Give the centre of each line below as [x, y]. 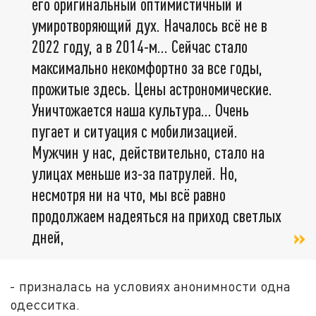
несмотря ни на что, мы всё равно [129, 194]
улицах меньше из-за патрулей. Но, [135, 173]
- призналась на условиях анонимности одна [151, 286]
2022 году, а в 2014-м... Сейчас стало [140, 46]
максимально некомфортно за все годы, [147, 67]
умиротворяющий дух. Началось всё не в [150, 25]
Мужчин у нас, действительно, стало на [148, 152]
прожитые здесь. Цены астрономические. [152, 88]
